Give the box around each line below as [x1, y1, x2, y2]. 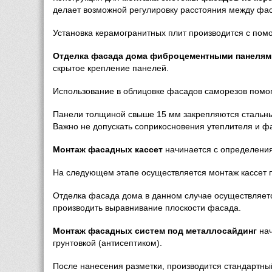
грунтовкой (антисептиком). [53, 238, 162, 248]
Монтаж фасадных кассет [53, 144, 163, 154]
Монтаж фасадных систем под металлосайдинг [53, 226, 257, 236]
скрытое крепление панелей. [53, 63, 171, 73]
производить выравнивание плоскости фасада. [53, 203, 241, 212]
